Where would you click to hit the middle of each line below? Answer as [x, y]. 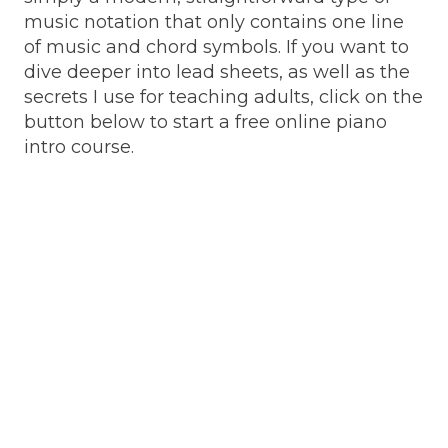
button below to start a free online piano [205, 121]
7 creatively [274, 432]
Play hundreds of [97, 432]
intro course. [79, 146]
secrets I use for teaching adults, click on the [223, 96]
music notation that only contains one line [214, 21]
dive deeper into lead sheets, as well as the [217, 71]
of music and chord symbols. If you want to [216, 46]
